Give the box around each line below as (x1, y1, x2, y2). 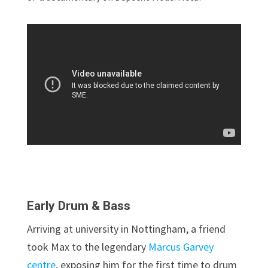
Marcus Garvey (148, 240, 214, 254)
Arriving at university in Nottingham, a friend (26, 222, 226, 236)
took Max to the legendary (26, 240, 148, 254)
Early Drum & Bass (26, 199, 130, 214)
